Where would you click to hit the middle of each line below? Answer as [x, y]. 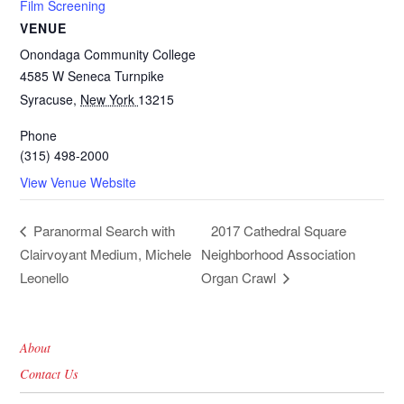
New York [110, 99]
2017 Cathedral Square [279, 230]
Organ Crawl [241, 277]
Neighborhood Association [279, 253]
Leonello [45, 277]
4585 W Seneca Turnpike [92, 75]
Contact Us [50, 374]
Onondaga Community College [108, 54]
